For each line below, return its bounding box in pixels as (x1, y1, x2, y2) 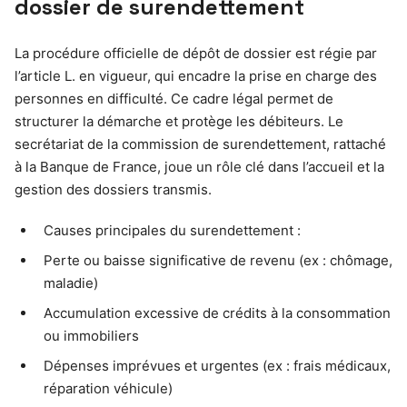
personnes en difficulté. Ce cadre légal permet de (15, 89, 333, 107)
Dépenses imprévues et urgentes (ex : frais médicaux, (44, 356, 391, 374)
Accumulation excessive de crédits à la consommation (44, 303, 391, 322)
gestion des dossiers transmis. (15, 180, 212, 198)
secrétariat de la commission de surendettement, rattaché (15, 134, 386, 153)
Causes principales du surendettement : (44, 221, 301, 239)
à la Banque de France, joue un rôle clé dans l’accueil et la (15, 157, 384, 175)
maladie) (44, 273, 98, 292)
